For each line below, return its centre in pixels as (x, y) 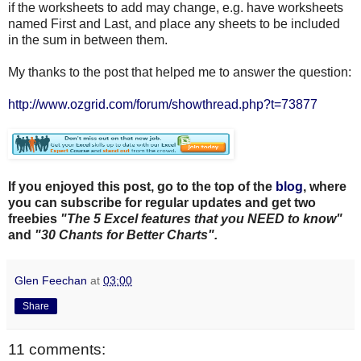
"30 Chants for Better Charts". (124, 234)
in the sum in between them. (88, 39)
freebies (34, 218)
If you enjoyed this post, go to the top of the (142, 186)
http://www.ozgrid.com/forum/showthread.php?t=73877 (163, 104)
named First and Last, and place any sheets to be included (174, 23)
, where (325, 186)
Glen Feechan (51, 280)
